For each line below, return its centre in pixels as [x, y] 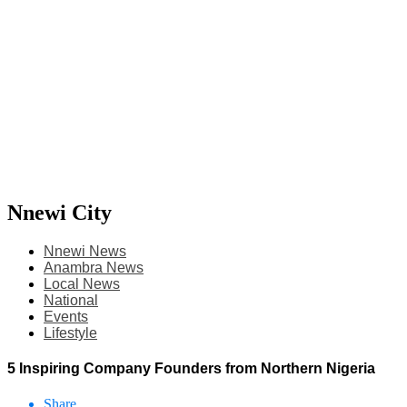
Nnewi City [60, 212]
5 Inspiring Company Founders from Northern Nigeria [191, 369]
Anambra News [94, 267]
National [71, 300]
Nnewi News [85, 251]
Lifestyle [70, 333]
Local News [82, 283]
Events [66, 316]
